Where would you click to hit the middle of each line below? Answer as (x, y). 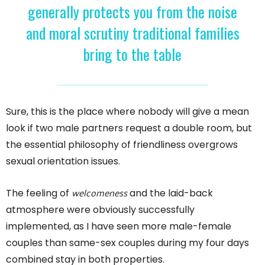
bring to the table (132, 54)
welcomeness (99, 192)
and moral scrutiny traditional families (132, 33)
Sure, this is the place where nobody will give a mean (127, 111)
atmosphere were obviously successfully (100, 209)
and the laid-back (170, 193)
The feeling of (39, 193)
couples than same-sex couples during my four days (127, 243)
